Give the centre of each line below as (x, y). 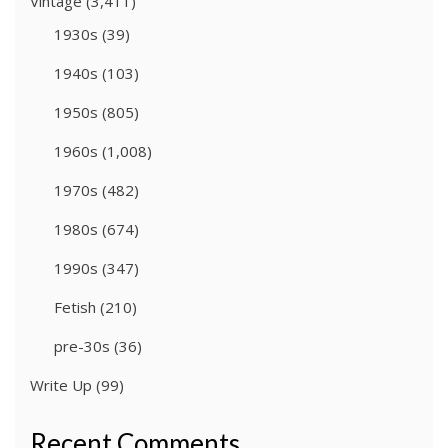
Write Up (61, 385)
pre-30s (82, 346)
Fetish (75, 307)
